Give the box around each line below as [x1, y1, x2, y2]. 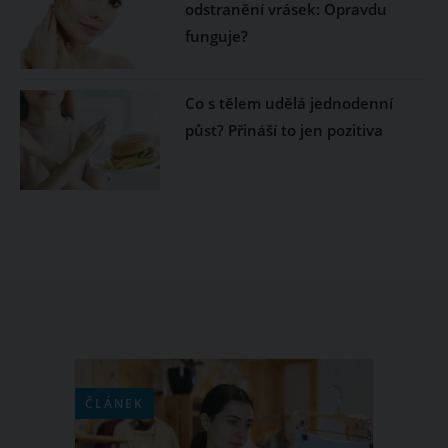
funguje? [184, 26, 248, 46]
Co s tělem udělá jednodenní [184, 93, 393, 113]
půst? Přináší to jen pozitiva [184, 120, 383, 140]
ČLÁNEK [85, 395, 144, 412]
